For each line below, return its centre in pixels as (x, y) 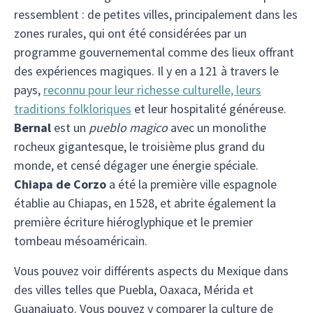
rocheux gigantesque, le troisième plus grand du (139, 146)
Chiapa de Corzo (60, 184)
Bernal (32, 128)
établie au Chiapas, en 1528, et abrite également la (145, 203)
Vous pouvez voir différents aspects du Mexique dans (151, 271)
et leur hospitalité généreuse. (209, 109)
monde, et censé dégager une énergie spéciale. (136, 165)
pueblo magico (128, 128)
